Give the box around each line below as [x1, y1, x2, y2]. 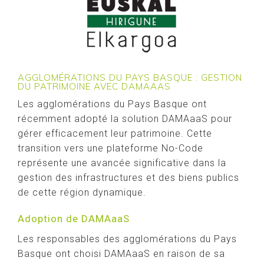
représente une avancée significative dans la [18, 157, 226, 169]
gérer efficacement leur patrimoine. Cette [18, 128, 212, 139]
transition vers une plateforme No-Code [18, 143, 203, 154]
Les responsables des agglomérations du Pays [18, 233, 237, 245]
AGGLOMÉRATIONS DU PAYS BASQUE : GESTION [18, 72, 242, 83]
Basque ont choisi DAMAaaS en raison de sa [18, 248, 225, 259]
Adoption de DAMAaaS [18, 213, 130, 225]
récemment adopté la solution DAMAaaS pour [18, 113, 232, 124]
